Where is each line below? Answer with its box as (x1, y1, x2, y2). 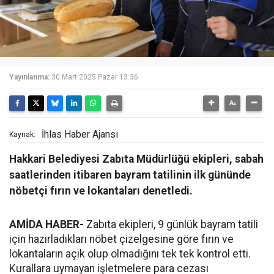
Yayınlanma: (9, 73, 50, 81)
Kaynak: (9, 130, 35, 139)
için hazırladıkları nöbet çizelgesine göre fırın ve (9, 233, 234, 245)
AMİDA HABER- (9, 218, 84, 231)
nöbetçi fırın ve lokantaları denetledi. (9, 185, 193, 197)
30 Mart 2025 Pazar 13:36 (51, 73, 138, 81)
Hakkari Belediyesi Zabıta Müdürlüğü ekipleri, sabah (9, 153, 264, 165)
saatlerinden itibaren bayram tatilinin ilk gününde (9, 169, 251, 181)
